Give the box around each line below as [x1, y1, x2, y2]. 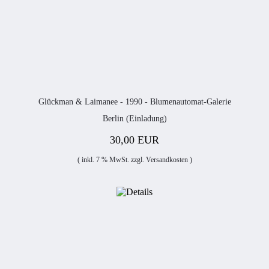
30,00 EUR [110, 134, 159, 146]
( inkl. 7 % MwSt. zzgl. [77, 156, 146, 164]
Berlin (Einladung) [102, 114, 167, 123]
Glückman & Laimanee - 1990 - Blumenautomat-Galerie [38, 97, 231, 106]
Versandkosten [145, 156, 188, 164]
